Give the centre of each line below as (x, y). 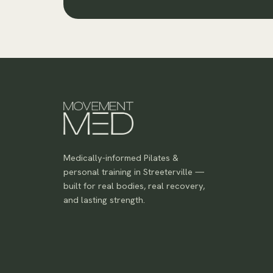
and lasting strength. (104, 200)
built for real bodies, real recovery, (134, 186)
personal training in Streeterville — (134, 172)
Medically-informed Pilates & (121, 158)
